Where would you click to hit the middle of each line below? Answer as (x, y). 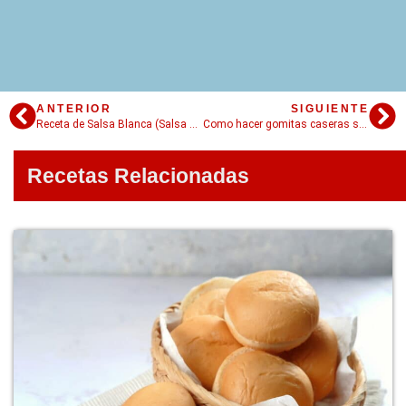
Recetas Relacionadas (138, 175)
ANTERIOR (74, 108)
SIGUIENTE (329, 108)
